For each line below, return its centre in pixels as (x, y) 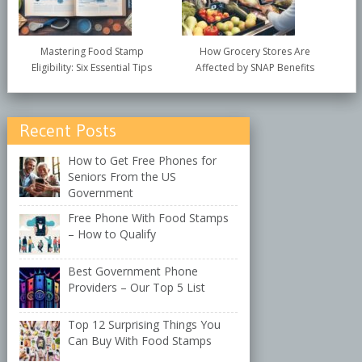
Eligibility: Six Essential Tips (92, 68)
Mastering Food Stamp (92, 52)
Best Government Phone (133, 271)
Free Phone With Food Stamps (149, 218)
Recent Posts (67, 131)
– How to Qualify (112, 234)
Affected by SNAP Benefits (255, 68)
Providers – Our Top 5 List (137, 288)
